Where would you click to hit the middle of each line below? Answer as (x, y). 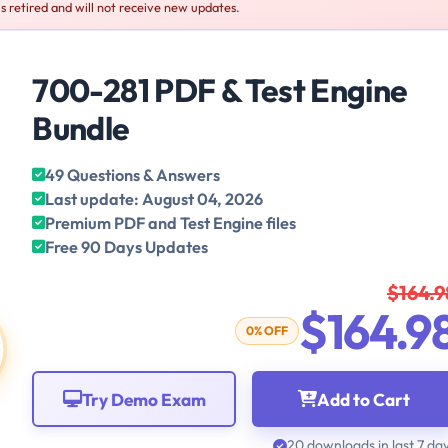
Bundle (81, 128)
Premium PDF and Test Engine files (171, 223)
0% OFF (267, 331)
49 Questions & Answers (133, 175)
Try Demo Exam (143, 399)
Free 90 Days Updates (127, 247)
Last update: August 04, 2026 (154, 199)
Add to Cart (364, 399)
